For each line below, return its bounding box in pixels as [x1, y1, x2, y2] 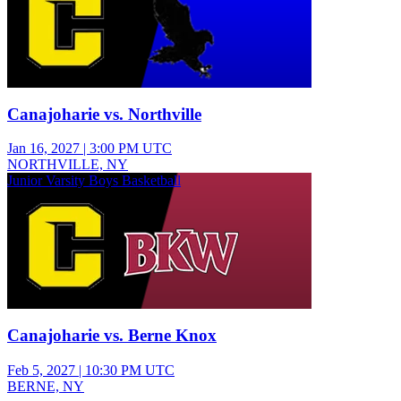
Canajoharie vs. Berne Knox [7, 326, 217, 346]
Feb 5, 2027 [7, 362, 75, 378]
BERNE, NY [7, 378, 84, 394]
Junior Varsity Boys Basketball [7, 173, 181, 189]
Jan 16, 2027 [7, 141, 80, 157]
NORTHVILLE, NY [7, 157, 128, 173]
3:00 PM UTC [90, 141, 172, 157]
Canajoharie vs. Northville [7, 104, 201, 124]
